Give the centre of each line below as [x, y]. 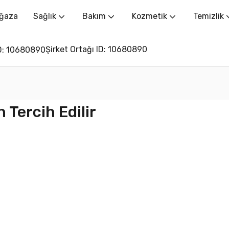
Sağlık [46, 16]
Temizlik [210, 16]
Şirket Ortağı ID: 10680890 [96, 49]
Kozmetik [151, 16]
